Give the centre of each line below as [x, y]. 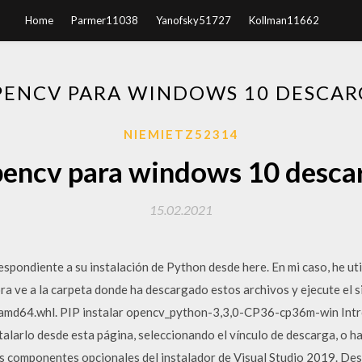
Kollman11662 [284, 20]
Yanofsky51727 [194, 20]
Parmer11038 [105, 20]
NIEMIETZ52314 [181, 134]
